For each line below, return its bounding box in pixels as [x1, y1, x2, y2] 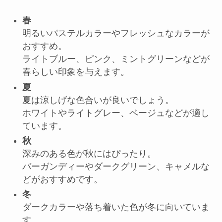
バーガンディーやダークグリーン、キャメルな [22, 162, 210, 172]
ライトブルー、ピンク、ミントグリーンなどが [22, 54, 210, 64]
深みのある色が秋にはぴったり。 [22, 149, 156, 159]
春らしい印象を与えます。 [22, 67, 129, 77]
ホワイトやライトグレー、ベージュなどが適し [22, 108, 210, 118]
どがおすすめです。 [22, 174, 103, 185]
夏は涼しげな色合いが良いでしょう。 [22, 95, 174, 105]
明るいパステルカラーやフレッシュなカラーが [22, 28, 210, 39]
